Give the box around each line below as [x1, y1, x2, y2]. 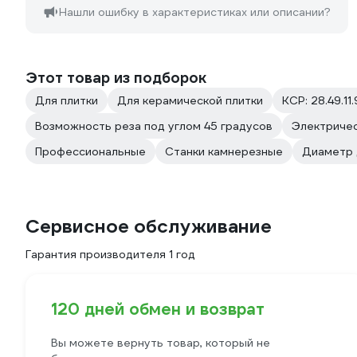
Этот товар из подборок [25, 69, 206, 87]
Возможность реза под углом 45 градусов [35, 119, 273, 133]
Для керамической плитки [117, 93, 263, 108]
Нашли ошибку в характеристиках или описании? [59, 5, 331, 19]
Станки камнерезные [165, 144, 283, 159]
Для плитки [35, 93, 98, 108]
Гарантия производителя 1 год [25, 247, 195, 261]
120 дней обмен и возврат [51, 299, 265, 320]
